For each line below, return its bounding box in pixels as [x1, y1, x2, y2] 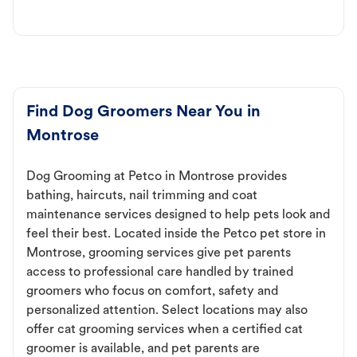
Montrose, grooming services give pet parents [26, 246, 291, 260]
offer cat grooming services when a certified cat [26, 323, 303, 336]
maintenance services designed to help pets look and [26, 208, 330, 222]
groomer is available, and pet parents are [26, 342, 260, 355]
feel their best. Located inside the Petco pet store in [26, 227, 326, 241]
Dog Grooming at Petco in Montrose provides [26, 170, 287, 183]
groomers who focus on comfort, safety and [26, 284, 278, 298]
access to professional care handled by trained [26, 265, 293, 279]
